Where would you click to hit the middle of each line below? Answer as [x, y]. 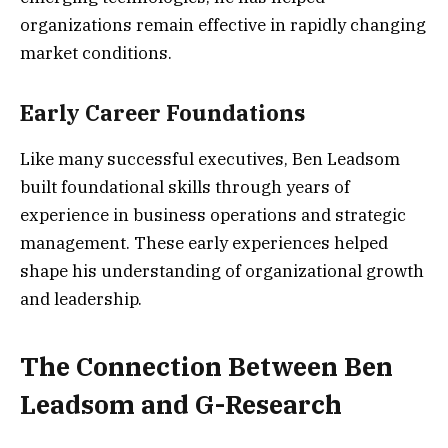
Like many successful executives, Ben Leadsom [210, 159]
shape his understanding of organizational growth [222, 271]
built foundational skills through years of [185, 187]
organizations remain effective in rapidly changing [223, 25]
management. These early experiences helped [204, 243]
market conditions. [96, 53]
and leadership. [81, 299]
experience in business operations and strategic [213, 215]
